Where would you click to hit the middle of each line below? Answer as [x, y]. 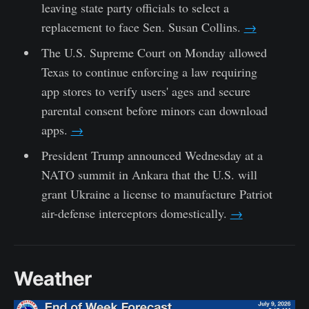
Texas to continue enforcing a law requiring [149, 71]
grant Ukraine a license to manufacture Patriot [157, 193]
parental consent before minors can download [154, 110]
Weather [53, 278]
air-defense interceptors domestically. [136, 213]
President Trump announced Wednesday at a [152, 155]
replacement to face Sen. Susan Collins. [142, 27]
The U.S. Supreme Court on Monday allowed [154, 52]
